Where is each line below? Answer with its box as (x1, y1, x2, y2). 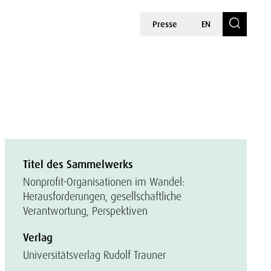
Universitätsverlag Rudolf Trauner (23, 248, 166, 262)
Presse (152, 19, 177, 30)
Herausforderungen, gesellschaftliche (23, 189, 181, 203)
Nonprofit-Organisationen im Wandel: (23, 175, 184, 189)
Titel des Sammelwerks (23, 157, 133, 172)
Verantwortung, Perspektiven (23, 204, 148, 218)
